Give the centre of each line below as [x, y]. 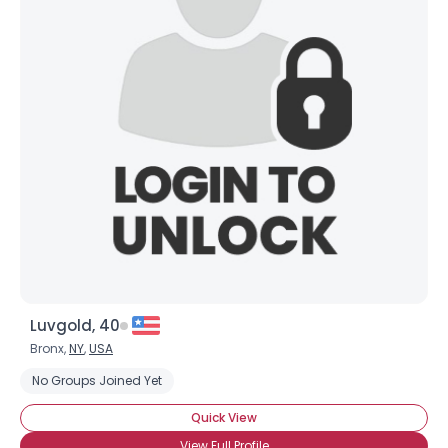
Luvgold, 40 [75, 325]
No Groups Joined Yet [97, 380]
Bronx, [49, 348]
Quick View [224, 417]
